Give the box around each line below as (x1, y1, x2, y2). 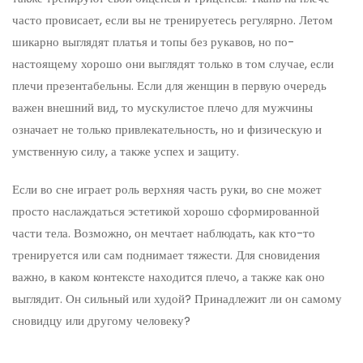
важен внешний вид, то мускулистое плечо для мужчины (12, 98, 313, 116)
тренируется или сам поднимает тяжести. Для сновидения (12, 246, 320, 263)
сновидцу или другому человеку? (12, 311, 190, 329)
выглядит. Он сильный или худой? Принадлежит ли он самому (12, 289, 342, 307)
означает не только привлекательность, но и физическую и (12, 120, 322, 138)
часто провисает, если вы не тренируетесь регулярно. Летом (12, 11, 333, 28)
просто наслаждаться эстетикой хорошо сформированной (12, 202, 319, 220)
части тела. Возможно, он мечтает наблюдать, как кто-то (12, 224, 315, 241)
